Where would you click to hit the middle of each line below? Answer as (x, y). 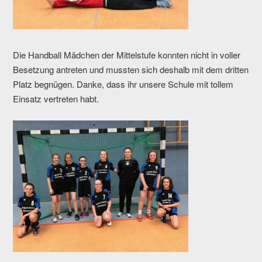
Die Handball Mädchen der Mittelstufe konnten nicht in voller (127, 54)
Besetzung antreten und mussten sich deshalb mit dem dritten (131, 69)
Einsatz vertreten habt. (56, 98)
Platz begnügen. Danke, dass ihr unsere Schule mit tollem (123, 84)
